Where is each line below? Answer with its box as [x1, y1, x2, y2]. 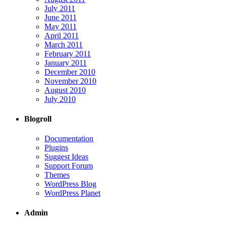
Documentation [44, 134, 93, 143]
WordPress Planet [44, 189, 100, 198]
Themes [44, 171, 70, 180]
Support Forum [44, 161, 93, 171]
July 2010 [44, 94, 76, 103]
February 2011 [44, 49, 91, 58]
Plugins [44, 143, 68, 152]
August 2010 [44, 85, 86, 94]
